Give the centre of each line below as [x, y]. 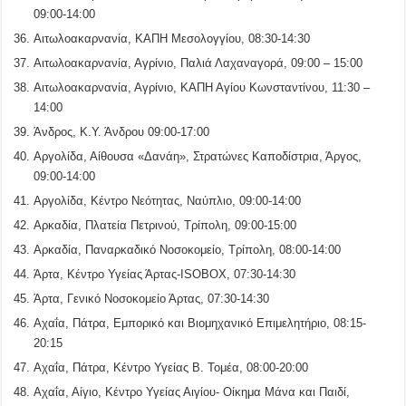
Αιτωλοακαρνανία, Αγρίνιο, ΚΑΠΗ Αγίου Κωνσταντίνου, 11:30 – [202, 87]
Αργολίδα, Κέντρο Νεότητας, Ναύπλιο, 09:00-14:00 [168, 200]
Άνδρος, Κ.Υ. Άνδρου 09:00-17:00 [122, 131]
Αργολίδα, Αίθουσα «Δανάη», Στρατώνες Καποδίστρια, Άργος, [198, 156]
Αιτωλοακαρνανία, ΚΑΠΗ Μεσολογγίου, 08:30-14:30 [172, 38]
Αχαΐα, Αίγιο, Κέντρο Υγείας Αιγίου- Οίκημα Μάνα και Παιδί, [192, 391]
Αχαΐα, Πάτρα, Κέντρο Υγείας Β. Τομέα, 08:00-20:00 [171, 367]
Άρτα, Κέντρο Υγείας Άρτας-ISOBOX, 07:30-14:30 [165, 274]
